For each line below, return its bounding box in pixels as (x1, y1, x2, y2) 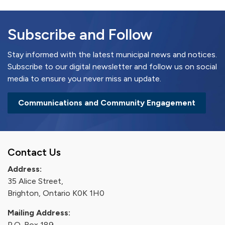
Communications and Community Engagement (18, 98, 195, 107)
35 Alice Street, (8, 176, 63, 186)
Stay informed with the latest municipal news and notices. (8, 50, 217, 59)
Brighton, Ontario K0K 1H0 (8, 188, 104, 198)
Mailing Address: (8, 208, 70, 217)
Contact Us (8, 146, 61, 158)
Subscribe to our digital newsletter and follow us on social (8, 62, 217, 71)
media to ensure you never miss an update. (8, 74, 161, 83)
